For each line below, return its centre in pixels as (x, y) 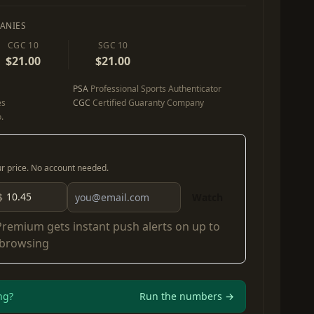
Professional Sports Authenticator (155, 89)
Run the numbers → (187, 296)
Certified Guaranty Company (147, 103)
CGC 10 (23, 45)
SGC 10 (113, 45)
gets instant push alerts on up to (132, 226)
